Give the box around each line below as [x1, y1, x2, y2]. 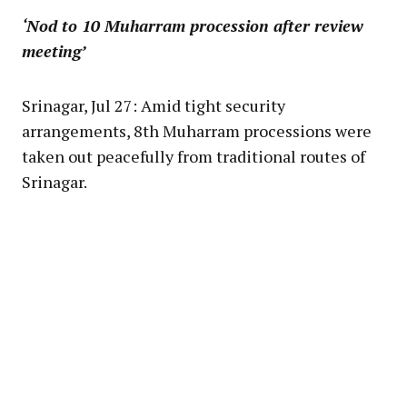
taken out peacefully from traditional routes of [22, 144, 365, 167]
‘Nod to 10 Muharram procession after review [22, 14, 363, 36]
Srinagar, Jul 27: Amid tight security [22, 94, 285, 116]
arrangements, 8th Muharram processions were [22, 119, 372, 142]
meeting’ [22, 39, 85, 62]
